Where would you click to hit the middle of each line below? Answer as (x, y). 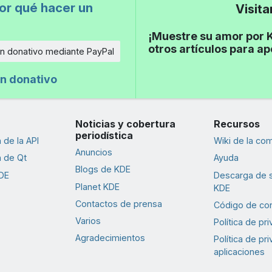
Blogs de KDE (103, 169)
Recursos (236, 124)
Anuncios (93, 152)
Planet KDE (97, 186)
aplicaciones (239, 252)
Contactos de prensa (118, 203)
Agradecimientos (110, 238)
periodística (104, 135)
